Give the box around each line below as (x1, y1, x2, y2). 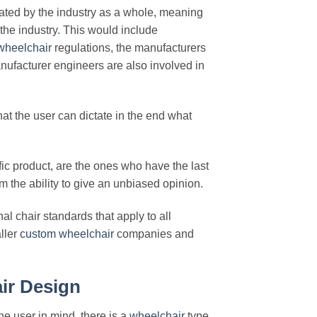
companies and (114, 227, 194, 240)
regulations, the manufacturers (52, 42, 206, 54)
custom (20, 227, 56, 240)
